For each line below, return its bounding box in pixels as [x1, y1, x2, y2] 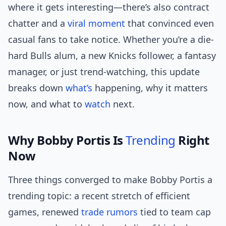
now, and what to [8, 98, 85, 110]
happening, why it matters [92, 82, 208, 94]
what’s [66, 82, 92, 94]
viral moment [68, 17, 125, 30]
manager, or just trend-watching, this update [8, 66, 200, 78]
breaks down [8, 82, 66, 94]
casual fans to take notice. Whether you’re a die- [8, 33, 214, 46]
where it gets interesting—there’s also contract [8, 1, 209, 14]
